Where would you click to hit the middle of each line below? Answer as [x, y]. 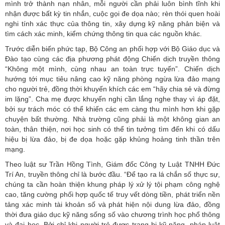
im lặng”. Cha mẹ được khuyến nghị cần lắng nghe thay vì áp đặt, [113, 99]
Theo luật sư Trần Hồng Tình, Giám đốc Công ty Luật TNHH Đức [113, 164]
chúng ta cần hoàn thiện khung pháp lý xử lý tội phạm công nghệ [113, 184]
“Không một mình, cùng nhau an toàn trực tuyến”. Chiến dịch [113, 69]
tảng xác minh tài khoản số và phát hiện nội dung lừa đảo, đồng [113, 204]
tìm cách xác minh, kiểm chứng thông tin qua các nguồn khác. [103, 33]
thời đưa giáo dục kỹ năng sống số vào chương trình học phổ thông [113, 214]
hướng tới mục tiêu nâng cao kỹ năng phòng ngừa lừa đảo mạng [113, 79]
